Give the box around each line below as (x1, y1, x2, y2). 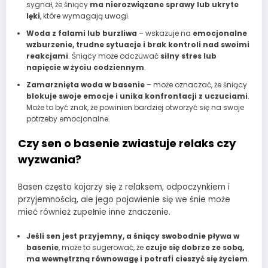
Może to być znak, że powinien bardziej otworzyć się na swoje (26, 102, 244, 112)
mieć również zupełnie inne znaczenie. (18, 206, 170, 218)
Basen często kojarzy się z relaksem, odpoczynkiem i (18, 181, 230, 193)
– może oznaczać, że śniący (144, 79, 247, 90)
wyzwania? (18, 151, 81, 167)
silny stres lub (160, 50, 217, 61)
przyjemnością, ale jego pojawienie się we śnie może (18, 194, 230, 206)
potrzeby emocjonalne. (26, 113, 110, 124)
